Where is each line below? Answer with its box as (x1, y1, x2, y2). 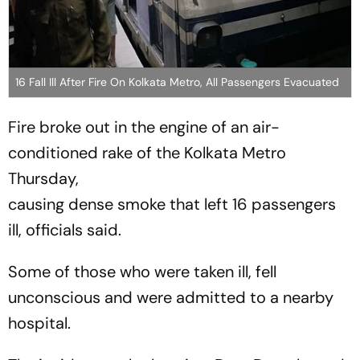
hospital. (8, 313, 71, 334)
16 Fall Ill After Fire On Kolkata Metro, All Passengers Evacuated (15, 75, 339, 90)
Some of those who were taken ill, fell (8, 261, 276, 283)
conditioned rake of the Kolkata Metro (8, 142, 286, 164)
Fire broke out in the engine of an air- (8, 117, 280, 138)
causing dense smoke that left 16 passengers (8, 194, 336, 215)
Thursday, (8, 168, 79, 190)
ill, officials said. (8, 219, 121, 241)
